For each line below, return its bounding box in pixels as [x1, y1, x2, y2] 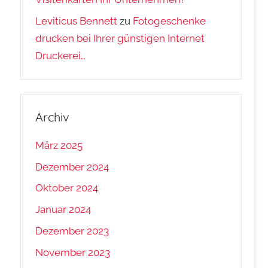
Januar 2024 [35, 203, 92, 216]
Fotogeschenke [133, 14, 206, 27]
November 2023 [35, 246, 111, 258]
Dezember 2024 [35, 160, 109, 173]
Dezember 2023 [35, 225, 109, 237]
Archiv [35, 109, 70, 124]
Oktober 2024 [35, 182, 99, 194]
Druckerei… [35, 49, 86, 62]
